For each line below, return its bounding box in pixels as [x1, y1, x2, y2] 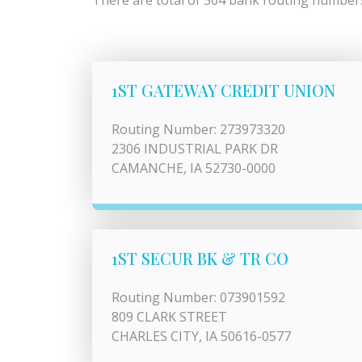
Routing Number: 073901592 [112, 288, 285, 306]
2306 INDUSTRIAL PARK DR [112, 140, 278, 158]
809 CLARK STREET [112, 308, 227, 326]
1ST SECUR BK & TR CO [112, 247, 288, 269]
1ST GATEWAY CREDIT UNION [112, 79, 335, 101]
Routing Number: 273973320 [112, 120, 285, 138]
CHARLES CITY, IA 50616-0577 [112, 327, 291, 345]
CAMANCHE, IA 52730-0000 [112, 159, 276, 177]
